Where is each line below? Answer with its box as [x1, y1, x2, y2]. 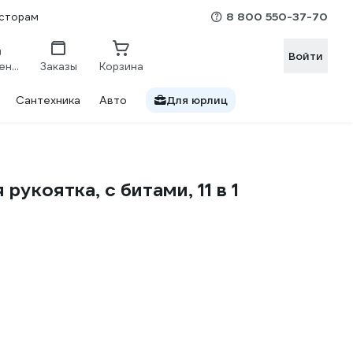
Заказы [39, 59, 77, 73]
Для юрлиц [166, 93, 228, 107]
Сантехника [16, 93, 80, 107]
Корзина [99, 59, 143, 73]
